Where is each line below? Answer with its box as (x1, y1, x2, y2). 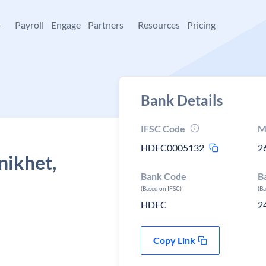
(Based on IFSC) (141, 185, 182, 192)
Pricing (187, 19, 216, 30)
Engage (51, 19, 81, 30)
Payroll (15, 19, 44, 30)
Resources (138, 19, 180, 30)
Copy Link (153, 235, 195, 246)
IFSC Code (141, 123, 185, 134)
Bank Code (141, 170, 186, 182)
